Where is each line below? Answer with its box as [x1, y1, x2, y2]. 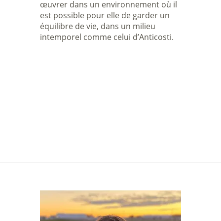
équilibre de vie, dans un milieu [39, 21, 155, 32]
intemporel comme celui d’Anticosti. [39, 32, 174, 42]
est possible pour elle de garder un [39, 10, 170, 21]
